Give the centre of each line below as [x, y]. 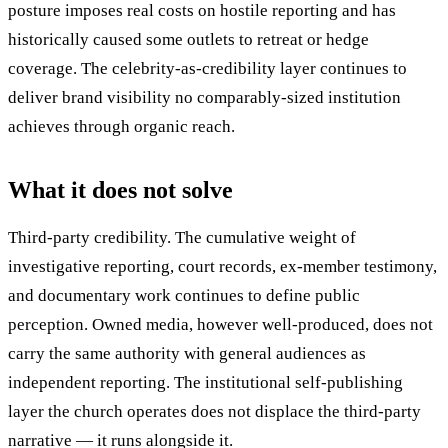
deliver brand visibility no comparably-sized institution [204, 98]
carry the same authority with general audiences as [187, 354]
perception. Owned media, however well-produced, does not [220, 325]
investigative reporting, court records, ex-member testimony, [222, 267]
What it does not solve [120, 190]
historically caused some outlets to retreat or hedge [188, 40]
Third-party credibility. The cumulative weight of [182, 238]
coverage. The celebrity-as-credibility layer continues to [207, 69]
